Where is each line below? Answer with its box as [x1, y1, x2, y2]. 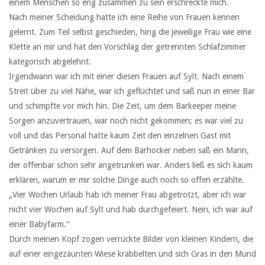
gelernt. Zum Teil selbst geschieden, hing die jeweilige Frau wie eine [9, 27, 251, 37]
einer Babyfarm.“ [9, 219, 69, 229]
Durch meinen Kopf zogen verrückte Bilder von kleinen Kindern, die [9, 234, 253, 244]
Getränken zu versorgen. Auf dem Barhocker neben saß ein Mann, [9, 145, 249, 155]
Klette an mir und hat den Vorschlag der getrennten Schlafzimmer [9, 41, 246, 51]
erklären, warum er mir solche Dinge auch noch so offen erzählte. [9, 174, 244, 185]
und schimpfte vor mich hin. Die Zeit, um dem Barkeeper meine [9, 101, 236, 111]
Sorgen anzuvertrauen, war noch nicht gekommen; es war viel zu [9, 115, 243, 125]
